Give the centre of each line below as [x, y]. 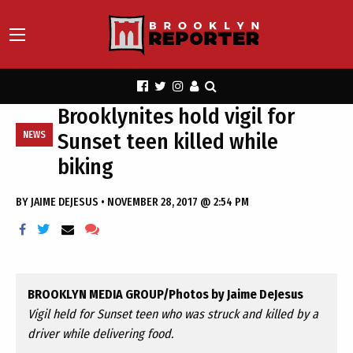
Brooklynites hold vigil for [176, 116]
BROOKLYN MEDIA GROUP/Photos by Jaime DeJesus [165, 294]
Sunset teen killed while [168, 141]
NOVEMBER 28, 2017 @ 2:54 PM [178, 202]
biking [85, 167]
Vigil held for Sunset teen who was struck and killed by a [173, 314]
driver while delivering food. [100, 334]
